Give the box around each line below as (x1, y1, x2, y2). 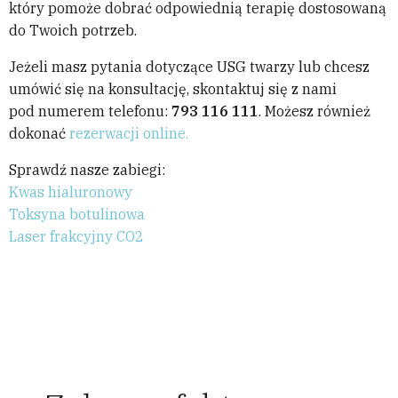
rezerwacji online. (69, 124, 188, 143)
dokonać (9, 124, 69, 143)
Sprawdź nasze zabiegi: (9, 161, 165, 179)
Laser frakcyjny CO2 (9, 227, 144, 246)
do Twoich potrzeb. (9, 21, 137, 40)
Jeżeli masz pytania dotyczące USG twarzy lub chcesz (9, 58, 370, 76)
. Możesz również (259, 102, 370, 121)
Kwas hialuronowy (9, 183, 132, 202)
